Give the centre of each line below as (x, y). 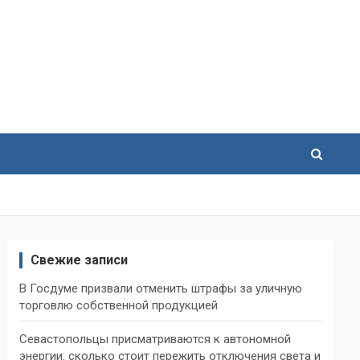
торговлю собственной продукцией (119, 306)
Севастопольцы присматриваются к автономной (155, 340)
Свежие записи (80, 260)
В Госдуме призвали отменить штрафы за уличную (161, 289)
